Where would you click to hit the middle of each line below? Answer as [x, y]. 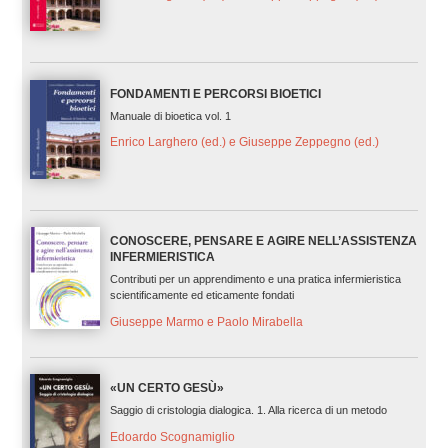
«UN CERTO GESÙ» [166, 387]
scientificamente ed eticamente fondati [201, 294]
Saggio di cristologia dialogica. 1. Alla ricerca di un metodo [248, 409]
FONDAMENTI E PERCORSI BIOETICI [215, 93]
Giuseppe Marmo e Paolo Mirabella [206, 321]
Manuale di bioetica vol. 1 [170, 115]
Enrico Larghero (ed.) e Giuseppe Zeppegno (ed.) [244, 142]
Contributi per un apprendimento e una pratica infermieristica [255, 278]
